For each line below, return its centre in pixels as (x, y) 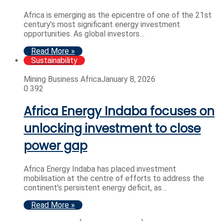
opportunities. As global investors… (84, 34)
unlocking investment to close (112, 129)
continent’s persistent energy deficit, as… (95, 188)
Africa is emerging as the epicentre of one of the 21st (118, 15)
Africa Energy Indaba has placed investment (100, 169)
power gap (55, 146)
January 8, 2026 (128, 79)
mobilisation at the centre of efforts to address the (114, 179)
